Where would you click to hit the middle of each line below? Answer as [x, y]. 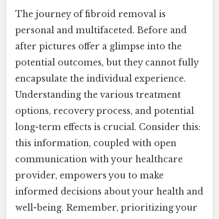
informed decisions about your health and [109, 192]
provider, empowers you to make [89, 176]
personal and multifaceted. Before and [101, 31]
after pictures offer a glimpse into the [99, 47]
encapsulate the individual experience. [100, 79]
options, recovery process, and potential [105, 111]
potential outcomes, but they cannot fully [107, 63]
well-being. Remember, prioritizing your [106, 208]
